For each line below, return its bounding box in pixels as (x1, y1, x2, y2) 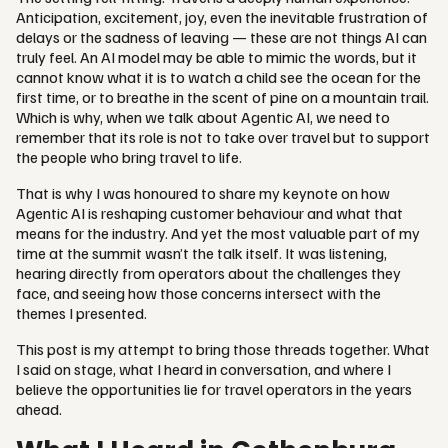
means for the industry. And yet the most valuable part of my (16, 222, 420, 243)
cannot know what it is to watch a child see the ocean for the (16, 66, 421, 87)
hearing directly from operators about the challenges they (16, 262, 401, 283)
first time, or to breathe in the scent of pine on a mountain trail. (16, 86, 429, 107)
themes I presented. (16, 302, 147, 323)
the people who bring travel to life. (16, 146, 242, 167)
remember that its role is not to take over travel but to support (16, 126, 430, 147)
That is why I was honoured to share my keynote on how (16, 182, 390, 203)
